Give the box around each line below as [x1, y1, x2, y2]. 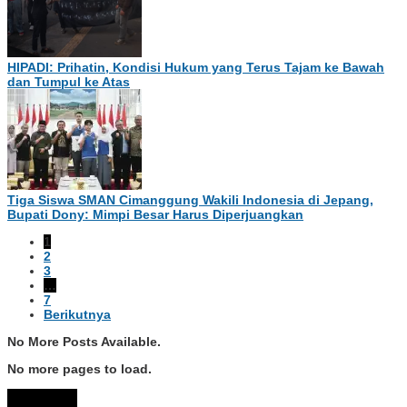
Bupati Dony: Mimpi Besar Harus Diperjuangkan [7, 206, 303, 222]
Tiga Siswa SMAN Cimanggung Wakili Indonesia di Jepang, [7, 192, 373, 207]
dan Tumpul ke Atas [7, 74, 130, 89]
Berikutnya [44, 306, 111, 322]
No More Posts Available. [7, 333, 161, 349]
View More [15, 391, 70, 405]
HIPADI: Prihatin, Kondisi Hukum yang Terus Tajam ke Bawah [7, 59, 384, 74]
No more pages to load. [7, 361, 152, 376]
